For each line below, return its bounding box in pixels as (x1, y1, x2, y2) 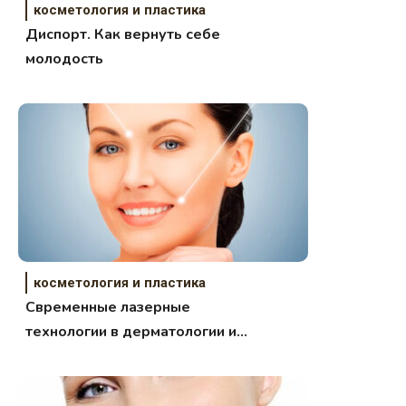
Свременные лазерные (25, 297, 191, 318)
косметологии (25, 346, 126, 367)
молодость (25, 49, 104, 70)
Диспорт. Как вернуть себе (25, 24, 221, 45)
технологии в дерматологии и (25, 322, 237, 343)
